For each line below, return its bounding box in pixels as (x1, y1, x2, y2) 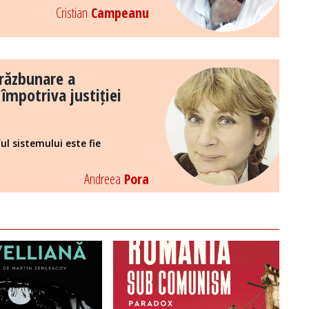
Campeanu (87, 3, 149, 23)
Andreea (83, 170, 121, 189)
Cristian (55, 3, 88, 23)
